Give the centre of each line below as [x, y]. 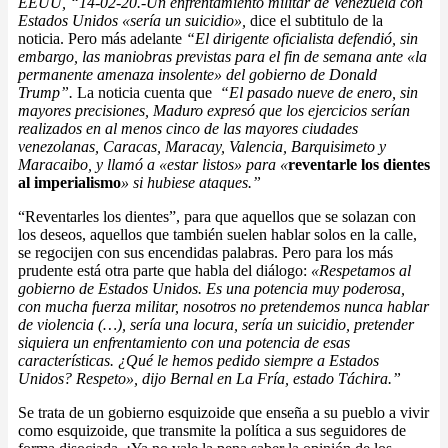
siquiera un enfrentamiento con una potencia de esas [184, 343]
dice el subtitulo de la [316, 21]
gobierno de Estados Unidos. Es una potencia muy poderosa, [211, 289]
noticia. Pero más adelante [102, 39]
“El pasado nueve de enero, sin [315, 93]
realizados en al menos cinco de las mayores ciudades [188, 129]
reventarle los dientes [359, 165]
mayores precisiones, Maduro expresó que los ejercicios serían [214, 111]
